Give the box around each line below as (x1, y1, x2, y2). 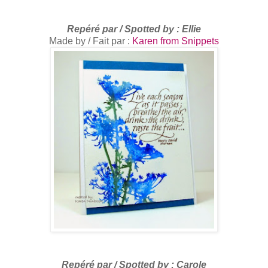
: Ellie (174, 24, 201, 35)
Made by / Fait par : (49, 36, 132, 47)
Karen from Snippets (132, 36, 219, 47)
